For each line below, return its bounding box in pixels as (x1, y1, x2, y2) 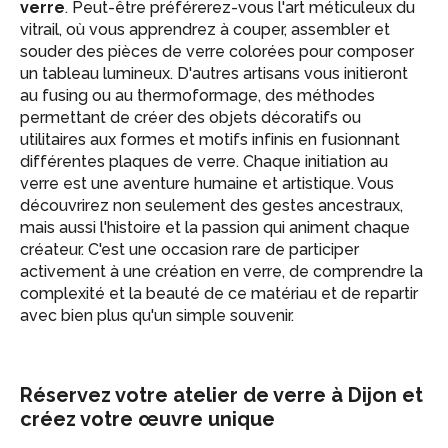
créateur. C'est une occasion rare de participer (20, 240, 359, 259)
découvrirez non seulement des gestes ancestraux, (20, 196, 403, 215)
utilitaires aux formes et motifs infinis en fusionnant (20, 130, 400, 149)
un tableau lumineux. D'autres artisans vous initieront (20, 64, 408, 83)
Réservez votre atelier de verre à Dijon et (20, 383, 423, 407)
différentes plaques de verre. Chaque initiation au (20, 152, 388, 171)
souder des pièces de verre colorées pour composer (20, 42, 414, 61)
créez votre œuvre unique (20, 407, 275, 431)
